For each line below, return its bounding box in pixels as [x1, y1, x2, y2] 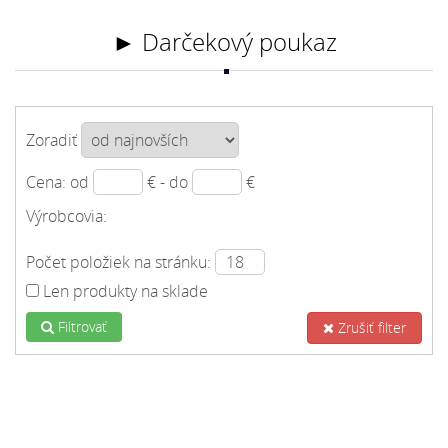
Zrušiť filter [334, 318, 406, 338]
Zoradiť [26, 129, 77, 152]
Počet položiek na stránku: [26, 251, 211, 274]
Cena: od [26, 171, 89, 194]
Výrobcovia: [26, 205, 107, 228]
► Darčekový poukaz [111, 26, 337, 59]
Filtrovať [54, 317, 107, 337]
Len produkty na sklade [43, 280, 208, 303]
